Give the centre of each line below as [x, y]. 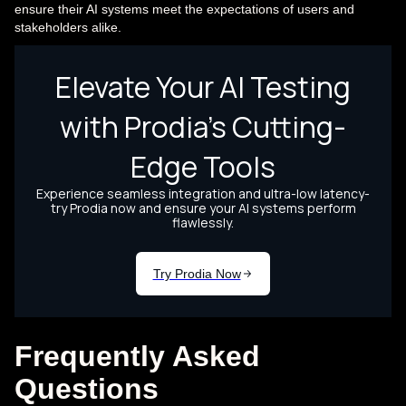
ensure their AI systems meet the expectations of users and [184, 10]
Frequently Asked [137, 357]
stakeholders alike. [68, 28]
